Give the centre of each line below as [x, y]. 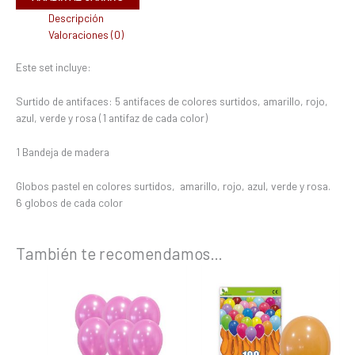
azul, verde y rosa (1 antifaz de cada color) [112, 118]
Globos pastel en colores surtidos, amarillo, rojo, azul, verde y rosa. [174, 186]
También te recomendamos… [119, 253]
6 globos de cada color [69, 203]
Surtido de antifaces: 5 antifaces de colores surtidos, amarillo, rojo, [172, 101]
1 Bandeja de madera [63, 152]
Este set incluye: [53, 67]
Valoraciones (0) [86, 34]
